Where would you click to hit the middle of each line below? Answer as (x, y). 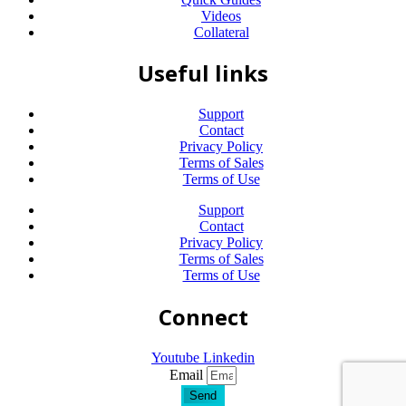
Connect (203, 317)
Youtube (175, 358)
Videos (221, 15)
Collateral (221, 32)
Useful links (203, 73)
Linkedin (229, 358)
